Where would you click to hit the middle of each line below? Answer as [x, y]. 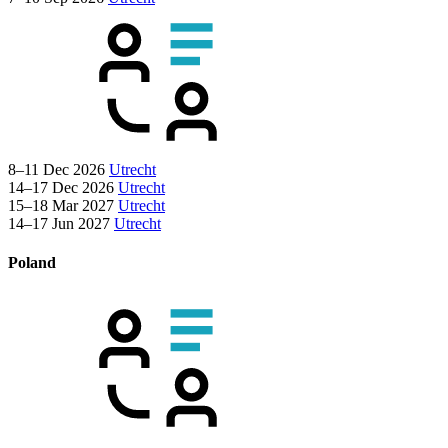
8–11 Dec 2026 [56, 169]
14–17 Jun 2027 [59, 223]
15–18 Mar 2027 [61, 205]
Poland [32, 262]
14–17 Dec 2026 [61, 187]
